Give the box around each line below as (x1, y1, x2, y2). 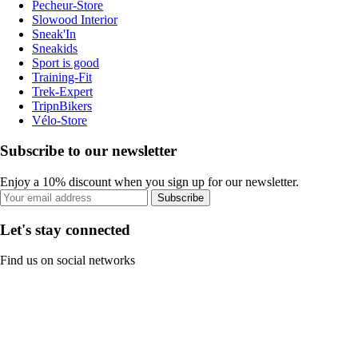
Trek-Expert (32, 84, 93, 98)
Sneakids (32, 41, 78, 55)
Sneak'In (32, 26, 76, 41)
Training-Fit (32, 70, 92, 84)
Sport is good (32, 55, 99, 70)
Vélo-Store (32, 113, 87, 127)
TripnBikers (32, 98, 92, 113)
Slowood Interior (32, 12, 117, 26)
